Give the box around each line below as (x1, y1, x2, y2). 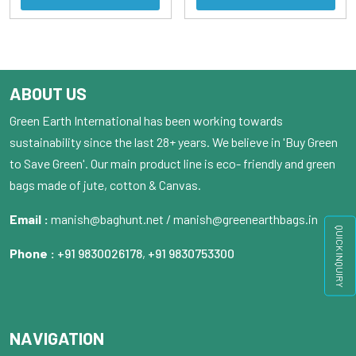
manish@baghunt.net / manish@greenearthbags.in (51, 211, 318, 226)
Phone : (10, 245, 57, 261)
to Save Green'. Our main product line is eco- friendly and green (10, 155, 335, 171)
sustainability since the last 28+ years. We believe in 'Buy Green (10, 133, 338, 149)
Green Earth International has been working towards (10, 112, 283, 128)
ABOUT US (10, 82, 87, 103)
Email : (10, 211, 51, 226)
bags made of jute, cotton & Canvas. (10, 176, 201, 192)
